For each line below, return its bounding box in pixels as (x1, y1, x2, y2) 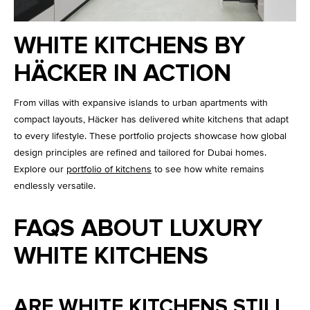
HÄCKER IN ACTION (14, 62, 231, 86)
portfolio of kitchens (66, 163, 152, 176)
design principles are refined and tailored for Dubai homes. (14, 147, 266, 159)
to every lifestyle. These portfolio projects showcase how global (14, 130, 286, 143)
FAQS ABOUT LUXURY (14, 217, 262, 241)
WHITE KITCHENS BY (14, 34, 245, 59)
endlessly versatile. (14, 180, 95, 192)
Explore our (14, 163, 66, 176)
